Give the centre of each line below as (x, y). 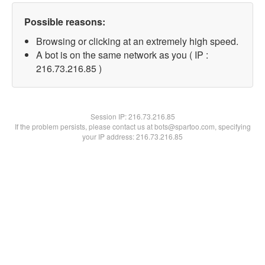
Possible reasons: (65, 22)
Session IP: (109, 116)
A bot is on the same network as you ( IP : (122, 55)
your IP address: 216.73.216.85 (132, 136)
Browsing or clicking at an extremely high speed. (137, 41)
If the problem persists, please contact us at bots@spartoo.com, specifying (132, 126)
